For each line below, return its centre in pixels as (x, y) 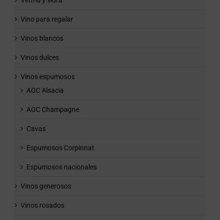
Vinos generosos (46, 186)
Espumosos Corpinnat (60, 148)
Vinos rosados (42, 206)
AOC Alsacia (45, 91)
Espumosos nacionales (62, 167)
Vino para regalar (47, 19)
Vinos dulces (40, 58)
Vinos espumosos (48, 77)
